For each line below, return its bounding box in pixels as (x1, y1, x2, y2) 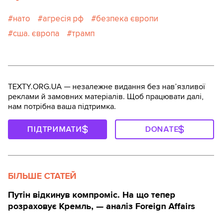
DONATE (145, 124, 179, 135)
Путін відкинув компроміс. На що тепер (8, 189, 175, 201)
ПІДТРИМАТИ (27, 124, 82, 135)
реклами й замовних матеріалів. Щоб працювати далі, (8, 92, 204, 102)
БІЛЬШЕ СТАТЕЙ (8, 170, 76, 182)
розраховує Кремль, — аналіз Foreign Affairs (8, 201, 195, 212)
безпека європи (96, 13, 158, 24)
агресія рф (43, 13, 84, 24)
